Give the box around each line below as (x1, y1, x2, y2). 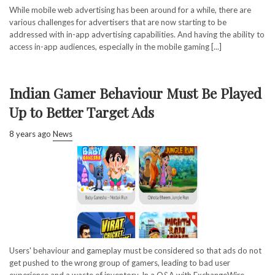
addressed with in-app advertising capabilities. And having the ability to (9, 29, 265, 39)
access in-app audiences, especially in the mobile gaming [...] (9, 41, 222, 52)
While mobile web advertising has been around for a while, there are (9, 4, 251, 15)
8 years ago (9, 128, 51, 139)
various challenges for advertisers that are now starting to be (9, 17, 227, 27)
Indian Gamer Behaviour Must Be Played (9, 83, 261, 103)
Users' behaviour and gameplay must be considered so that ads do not (9, 245, 261, 255)
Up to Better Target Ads (9, 102, 154, 122)
